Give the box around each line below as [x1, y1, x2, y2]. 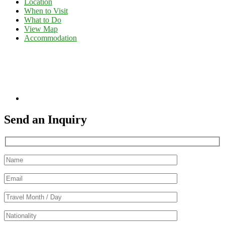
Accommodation [24, 34, 77, 43]
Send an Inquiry [4, 113, 87, 127]
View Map [24, 25, 58, 34]
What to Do [24, 16, 61, 25]
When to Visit [24, 7, 68, 16]
